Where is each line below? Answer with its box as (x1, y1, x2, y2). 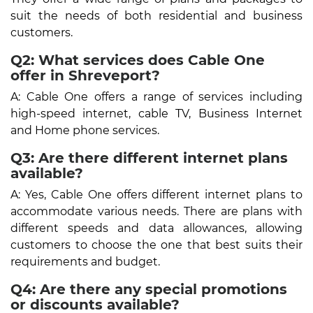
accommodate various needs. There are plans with (10, 204, 303, 218)
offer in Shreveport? (10, 66, 160, 84)
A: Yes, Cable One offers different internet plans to (10, 187, 303, 201)
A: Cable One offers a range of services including (10, 89, 303, 103)
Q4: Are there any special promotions (10, 280, 287, 298)
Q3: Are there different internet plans (10, 149, 288, 166)
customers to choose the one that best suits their (10, 238, 303, 252)
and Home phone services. (10, 123, 159, 137)
